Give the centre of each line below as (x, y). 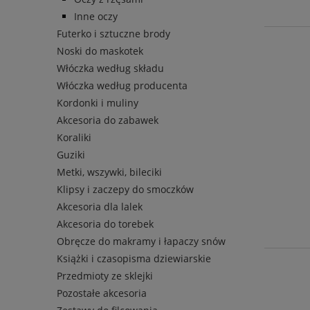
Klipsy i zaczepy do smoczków (125, 189)
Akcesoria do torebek (105, 224)
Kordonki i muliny (98, 102)
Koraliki (74, 137)
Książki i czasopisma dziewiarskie (134, 258)
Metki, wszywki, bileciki (109, 172)
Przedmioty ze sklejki (105, 275)
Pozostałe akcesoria (102, 293)
